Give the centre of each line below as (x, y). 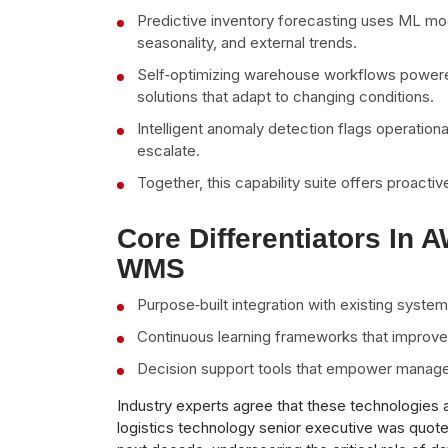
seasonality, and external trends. (247, 42)
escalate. (168, 150)
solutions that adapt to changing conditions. (285, 96)
